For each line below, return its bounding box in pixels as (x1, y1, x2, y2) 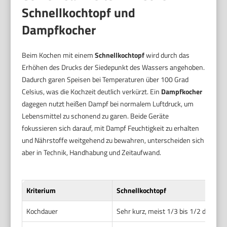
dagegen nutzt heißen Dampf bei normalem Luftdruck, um (22, 98, 194, 109)
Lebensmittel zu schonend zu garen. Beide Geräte (22, 110, 169, 121)
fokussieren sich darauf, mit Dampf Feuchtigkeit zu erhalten (22, 122, 200, 133)
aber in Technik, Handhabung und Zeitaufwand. (22, 146, 162, 158)
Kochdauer (26, 205, 58, 216)
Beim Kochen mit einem (22, 49, 95, 60)
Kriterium (26, 184, 56, 196)
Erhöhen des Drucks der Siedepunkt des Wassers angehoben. (22, 61, 205, 72)
